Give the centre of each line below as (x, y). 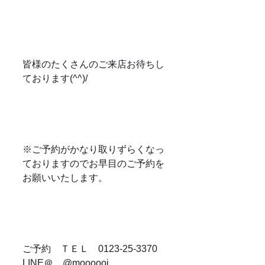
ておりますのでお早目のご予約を (93, 164)
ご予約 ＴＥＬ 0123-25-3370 (95, 249)
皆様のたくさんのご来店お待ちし (93, 64)
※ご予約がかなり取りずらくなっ (93, 150)
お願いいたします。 (65, 178)
